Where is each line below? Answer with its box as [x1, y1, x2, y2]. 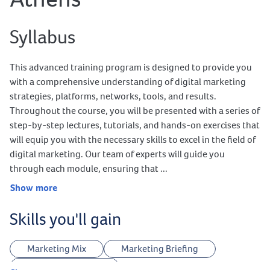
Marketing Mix [27, 242, 86, 255]
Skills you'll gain [10, 208, 121, 230]
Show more [10, 181, 57, 194]
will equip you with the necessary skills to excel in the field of [10, 134, 256, 146]
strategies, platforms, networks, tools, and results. [10, 90, 216, 103]
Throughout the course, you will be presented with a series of [10, 105, 260, 118]
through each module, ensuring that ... [10, 163, 168, 175]
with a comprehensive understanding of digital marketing [10, 76, 246, 89]
